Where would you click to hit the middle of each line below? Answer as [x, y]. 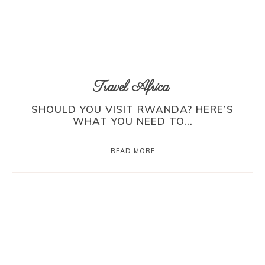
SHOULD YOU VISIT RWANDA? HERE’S [132, 109]
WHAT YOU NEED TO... [132, 121]
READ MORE [132, 151]
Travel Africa [131, 88]
